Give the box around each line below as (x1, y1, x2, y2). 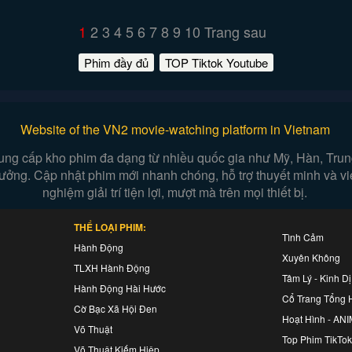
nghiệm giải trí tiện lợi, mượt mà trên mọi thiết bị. (42, 183, 308, 201)
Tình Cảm (282, 230, 324, 244)
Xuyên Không (282, 251, 340, 264)
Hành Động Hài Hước (74, 281, 166, 295)
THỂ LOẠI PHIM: (74, 220, 146, 234)
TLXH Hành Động (74, 261, 150, 274)
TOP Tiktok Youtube (165, 54, 269, 71)
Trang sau (203, 21, 266, 42)
